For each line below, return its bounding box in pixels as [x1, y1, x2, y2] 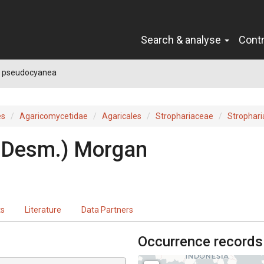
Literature [25, 204, 61, 214]
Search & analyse [141, 33, 223, 46]
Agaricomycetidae [19, 111, 88, 121]
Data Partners [81, 204, 133, 214]
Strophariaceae [156, 111, 213, 121]
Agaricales [102, 111, 141, 121]
